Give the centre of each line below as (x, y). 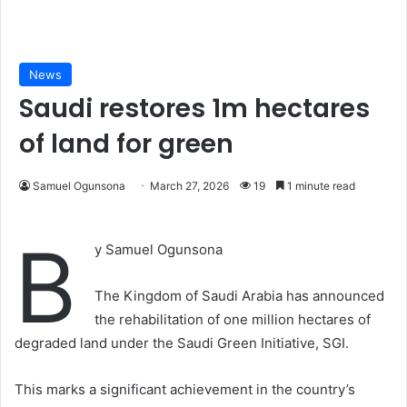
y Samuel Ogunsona (159, 250)
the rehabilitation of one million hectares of (233, 320)
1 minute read (320, 186)
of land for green (126, 144)
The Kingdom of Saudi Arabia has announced (239, 296)
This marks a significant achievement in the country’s (185, 390)
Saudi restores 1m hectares (194, 109)
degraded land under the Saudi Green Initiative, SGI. (182, 343)
